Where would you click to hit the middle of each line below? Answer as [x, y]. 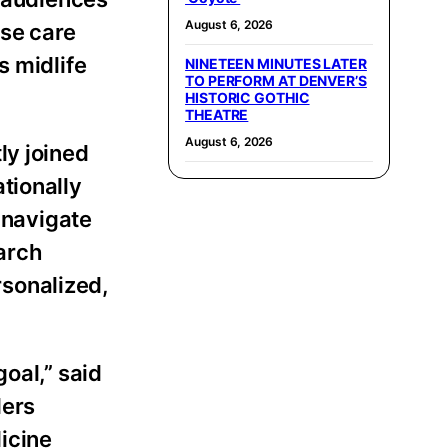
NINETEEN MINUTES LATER [276, 63]
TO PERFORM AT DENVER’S [276, 80]
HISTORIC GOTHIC [247, 97]
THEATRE [217, 114]
